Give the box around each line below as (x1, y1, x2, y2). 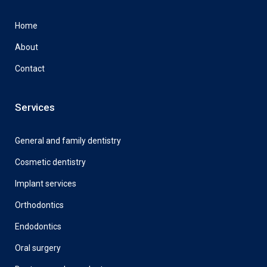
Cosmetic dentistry (15, 157, 86, 167)
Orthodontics (15, 200, 64, 210)
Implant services (15, 179, 76, 188)
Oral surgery (15, 243, 61, 253)
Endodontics (15, 222, 61, 231)
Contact (15, 64, 45, 73)
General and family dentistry (15, 136, 121, 145)
